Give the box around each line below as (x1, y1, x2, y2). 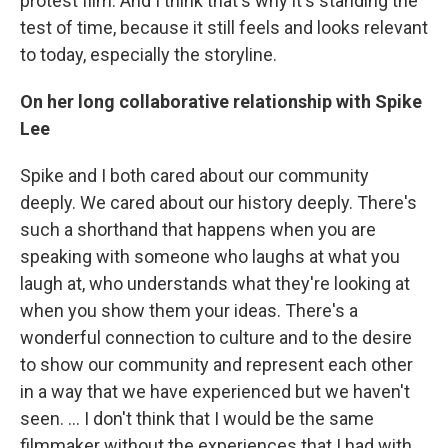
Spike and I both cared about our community (20, 164, 369, 186)
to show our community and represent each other (20, 353, 413, 375)
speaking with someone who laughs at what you (20, 245, 400, 267)
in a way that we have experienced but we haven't (20, 380, 410, 402)
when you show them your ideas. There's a (20, 299, 358, 321)
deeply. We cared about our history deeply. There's (20, 191, 417, 213)
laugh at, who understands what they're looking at (20, 272, 410, 294)
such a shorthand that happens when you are (20, 218, 376, 240)
